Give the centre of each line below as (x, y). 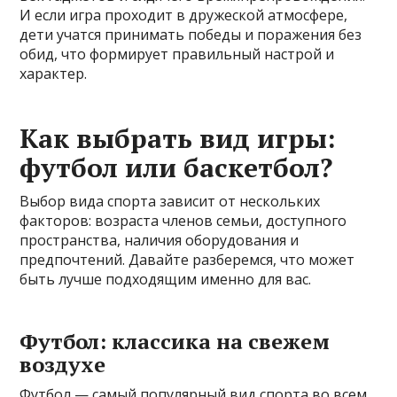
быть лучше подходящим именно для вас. (166, 279)
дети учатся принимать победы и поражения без (191, 34)
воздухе (63, 364)
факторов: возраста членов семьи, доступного (183, 220)
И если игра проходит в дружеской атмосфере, (184, 15)
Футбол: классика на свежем (175, 341)
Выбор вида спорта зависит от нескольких (170, 201)
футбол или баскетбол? (176, 167)
